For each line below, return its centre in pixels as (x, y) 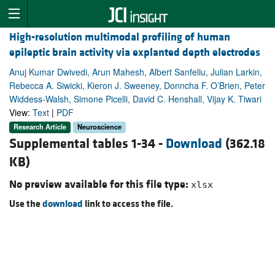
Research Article (40, 127)
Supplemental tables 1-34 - (87, 144)
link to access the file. (128, 203)
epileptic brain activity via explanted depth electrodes (135, 53)
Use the (26, 203)
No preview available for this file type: (100, 184)
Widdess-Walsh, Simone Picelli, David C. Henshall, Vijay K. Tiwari (135, 99)
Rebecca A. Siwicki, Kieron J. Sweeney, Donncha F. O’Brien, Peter (137, 86)
